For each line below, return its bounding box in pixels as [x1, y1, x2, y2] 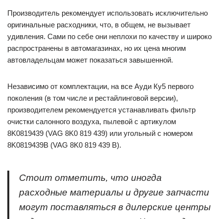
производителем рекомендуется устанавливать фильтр [7, 106, 196, 114]
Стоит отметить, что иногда [19, 173, 162, 183]
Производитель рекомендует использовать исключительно [7, 9, 208, 17]
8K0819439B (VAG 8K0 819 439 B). [7, 141, 121, 149]
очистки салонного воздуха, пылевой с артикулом [7, 117, 176, 126]
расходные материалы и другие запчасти [19, 187, 209, 197]
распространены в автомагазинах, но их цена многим [7, 44, 186, 52]
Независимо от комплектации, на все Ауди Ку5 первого [7, 82, 194, 90]
